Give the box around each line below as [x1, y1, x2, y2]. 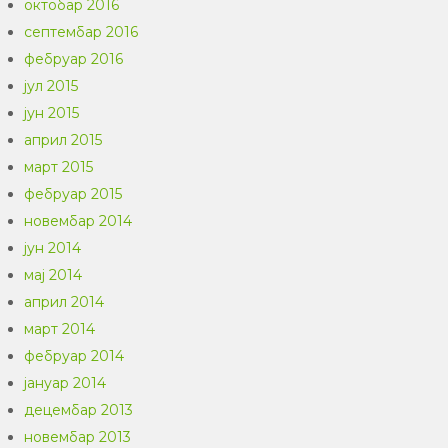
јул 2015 [24, 77, 79, 95]
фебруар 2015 [24, 185, 123, 203]
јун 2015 [24, 104, 80, 122]
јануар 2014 [24, 374, 107, 392]
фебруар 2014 [24, 347, 125, 365]
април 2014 [24, 293, 105, 311]
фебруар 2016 [24, 50, 124, 68]
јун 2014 [24, 239, 82, 257]
